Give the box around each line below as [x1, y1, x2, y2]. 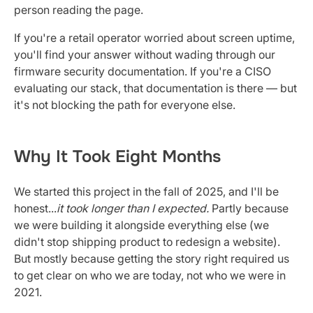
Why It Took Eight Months [14, 145, 221, 167]
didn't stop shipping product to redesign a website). [14, 234, 280, 249]
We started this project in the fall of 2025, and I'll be [14, 184, 279, 198]
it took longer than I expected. [57, 201, 209, 215]
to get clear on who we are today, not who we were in [14, 268, 286, 282]
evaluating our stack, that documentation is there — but [14, 80, 297, 95]
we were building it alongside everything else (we [14, 217, 269, 232]
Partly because [209, 201, 289, 215]
